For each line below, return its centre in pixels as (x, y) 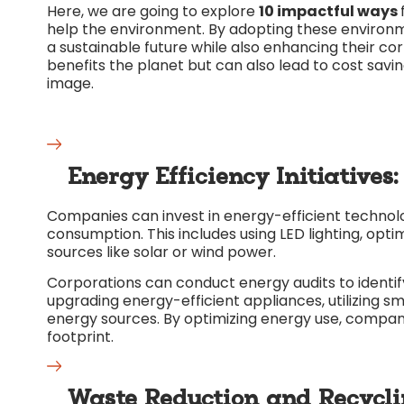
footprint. (80, 336)
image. (70, 84)
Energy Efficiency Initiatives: (233, 177)
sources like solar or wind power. (161, 252)
